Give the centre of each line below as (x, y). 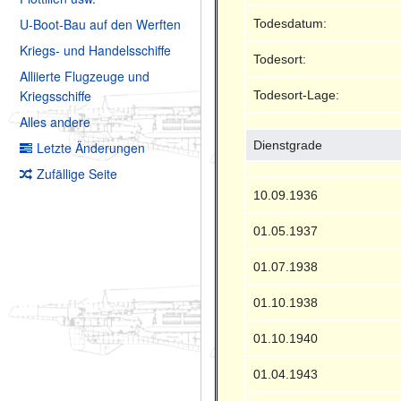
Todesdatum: (290, 23)
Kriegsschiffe (55, 96)
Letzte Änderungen (91, 148)
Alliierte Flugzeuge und (85, 77)
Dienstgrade (288, 145)
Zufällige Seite (77, 174)
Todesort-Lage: (297, 94)
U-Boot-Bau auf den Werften (100, 25)
